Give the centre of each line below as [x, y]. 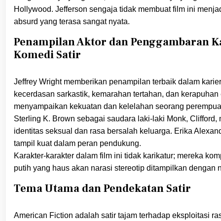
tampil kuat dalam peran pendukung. [77, 144]
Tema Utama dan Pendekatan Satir [102, 189]
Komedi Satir [47, 55]
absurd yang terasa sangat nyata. [72, 22]
